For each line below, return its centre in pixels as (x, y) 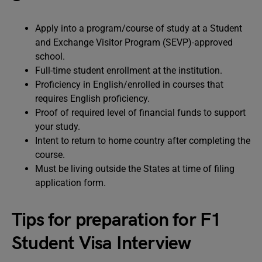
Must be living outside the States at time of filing (135, 169)
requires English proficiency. (92, 99)
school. (50, 56)
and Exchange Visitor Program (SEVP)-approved (134, 42)
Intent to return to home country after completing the (143, 141)
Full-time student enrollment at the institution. (129, 70)
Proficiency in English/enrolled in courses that (129, 85)
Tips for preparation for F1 (117, 220)
